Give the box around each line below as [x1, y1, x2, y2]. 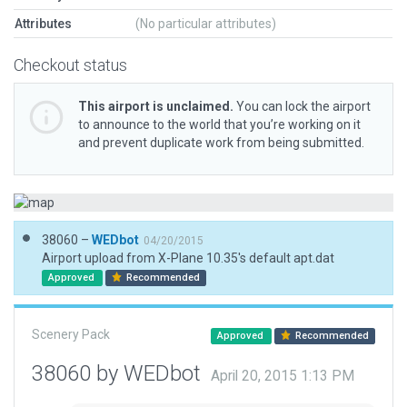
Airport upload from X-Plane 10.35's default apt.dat [42, 251, 334, 265]
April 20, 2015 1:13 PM [211, 368, 354, 384]
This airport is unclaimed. [78, 99, 233, 114]
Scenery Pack [32, 327, 110, 342]
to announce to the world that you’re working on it [78, 117, 361, 132]
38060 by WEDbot [32, 361, 206, 386]
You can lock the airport [233, 99, 371, 114]
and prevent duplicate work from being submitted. [78, 135, 364, 150]
